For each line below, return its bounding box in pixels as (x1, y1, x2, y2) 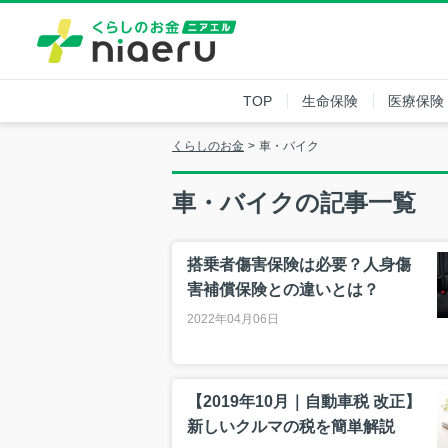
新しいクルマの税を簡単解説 (187, 417, 395, 435)
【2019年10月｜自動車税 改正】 (187, 392, 421, 410)
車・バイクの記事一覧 (172, 188, 416, 216)
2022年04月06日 (187, 311, 279, 326)
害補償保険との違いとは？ (187, 280, 379, 298)
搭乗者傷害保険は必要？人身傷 (187, 255, 411, 273)
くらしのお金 (172, 138, 244, 153)
